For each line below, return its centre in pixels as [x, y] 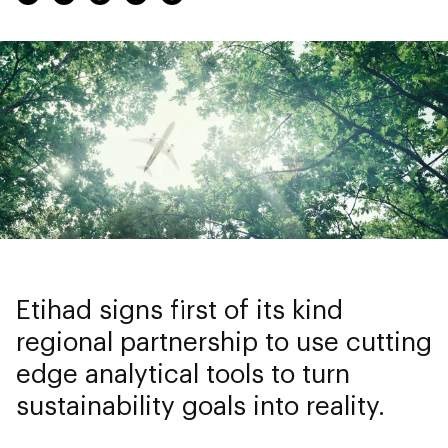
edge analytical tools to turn [183, 372]
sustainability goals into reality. [200, 404]
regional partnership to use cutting [224, 340]
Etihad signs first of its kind [179, 308]
